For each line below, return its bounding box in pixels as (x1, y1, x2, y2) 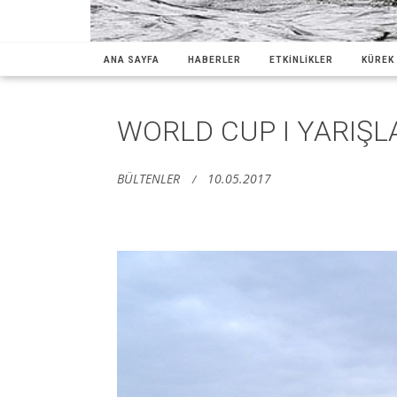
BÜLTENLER (117, 169, 180, 187)
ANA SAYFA (104, 54, 160, 65)
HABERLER (188, 54, 241, 65)
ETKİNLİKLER (269, 54, 333, 65)
